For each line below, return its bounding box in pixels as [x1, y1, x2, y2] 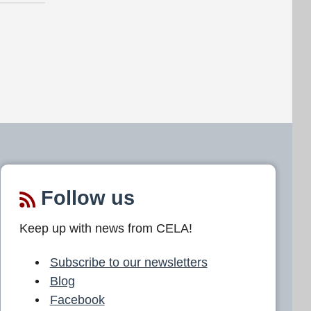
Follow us [35, 186, 135, 209]
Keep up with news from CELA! [19, 221, 192, 235]
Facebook [49, 292, 105, 307]
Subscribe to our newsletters [49, 255, 208, 269]
